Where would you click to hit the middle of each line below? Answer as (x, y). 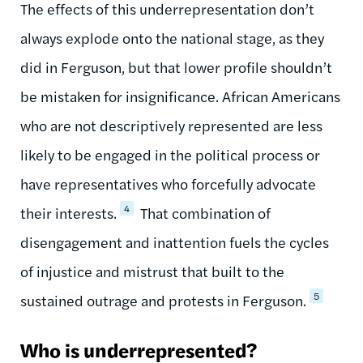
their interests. (68, 212)
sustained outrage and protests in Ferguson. (163, 300)
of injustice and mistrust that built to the (152, 271)
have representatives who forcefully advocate (168, 183)
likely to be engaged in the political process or (170, 154)
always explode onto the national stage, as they (172, 37)
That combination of (204, 212)
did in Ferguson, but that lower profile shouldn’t (176, 66)
